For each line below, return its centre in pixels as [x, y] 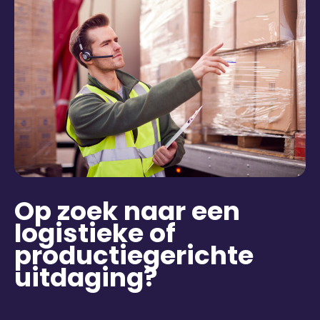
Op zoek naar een [127, 211]
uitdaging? [86, 277]
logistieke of [95, 233]
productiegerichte [134, 255]
